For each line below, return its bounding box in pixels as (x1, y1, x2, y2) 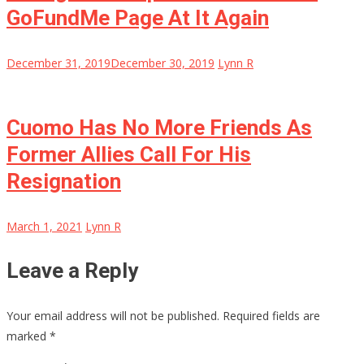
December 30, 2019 (110, 55, 214, 71)
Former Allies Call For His (6, 142, 251, 167)
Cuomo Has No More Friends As (6, 115, 312, 141)
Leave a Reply (6, 258, 138, 284)
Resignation (6, 169, 121, 194)
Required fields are (223, 308, 320, 324)
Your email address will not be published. (6, 308, 219, 324)
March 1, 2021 (6, 219, 82, 235)
